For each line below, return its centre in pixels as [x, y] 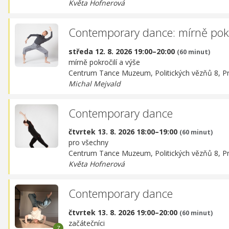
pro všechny [88, 143]
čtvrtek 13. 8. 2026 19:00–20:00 [124, 212]
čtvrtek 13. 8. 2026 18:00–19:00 [124, 132]
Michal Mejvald [95, 83]
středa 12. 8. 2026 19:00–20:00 [123, 51]
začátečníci [87, 223]
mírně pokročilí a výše [104, 62]
